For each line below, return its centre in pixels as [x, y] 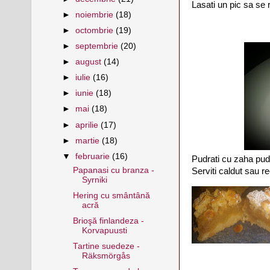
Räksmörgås [106, 256]
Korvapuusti [104, 230]
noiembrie [96, 14]
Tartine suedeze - [106, 246]
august [90, 62]
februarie [94, 156]
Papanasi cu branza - [113, 170]
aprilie [88, 125]
